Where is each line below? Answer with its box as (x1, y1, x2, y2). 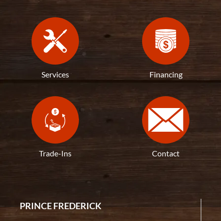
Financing (149, 69, 183, 79)
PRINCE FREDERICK (20, 200, 102, 211)
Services (41, 69, 69, 79)
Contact (152, 148, 180, 158)
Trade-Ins (39, 148, 72, 158)
